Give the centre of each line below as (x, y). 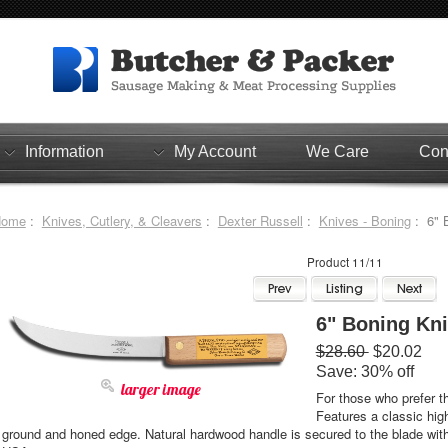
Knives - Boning (364, 220)
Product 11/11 (345, 261)
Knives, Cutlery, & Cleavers (121, 220)
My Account (215, 152)
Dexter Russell (260, 220)
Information (64, 152)
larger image (160, 389)
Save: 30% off (364, 372)
